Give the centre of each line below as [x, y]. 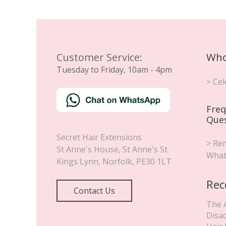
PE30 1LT [154, 161]
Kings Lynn [77, 161]
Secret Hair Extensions [99, 137]
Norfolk [117, 161]
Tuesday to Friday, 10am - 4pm [114, 70]
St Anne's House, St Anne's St [112, 149]
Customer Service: [99, 58]
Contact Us [94, 190]
